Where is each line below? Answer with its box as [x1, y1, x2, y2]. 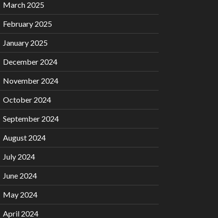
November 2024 [3, 76, 58, 86]
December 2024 [3, 57, 57, 67]
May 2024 [3, 190, 37, 200]
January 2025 [3, 38, 48, 48]
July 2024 [3, 152, 35, 162]
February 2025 [3, 19, 52, 29]
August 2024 [3, 133, 46, 143]
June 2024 [3, 171, 37, 181]
